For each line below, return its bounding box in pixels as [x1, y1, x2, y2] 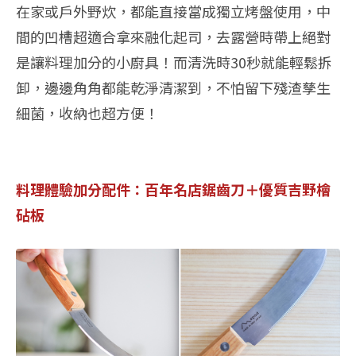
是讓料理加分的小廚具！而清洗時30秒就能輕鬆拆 [16, 52, 332, 73]
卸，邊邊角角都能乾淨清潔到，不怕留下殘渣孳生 [16, 77, 331, 99]
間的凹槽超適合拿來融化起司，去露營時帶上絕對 [16, 26, 331, 48]
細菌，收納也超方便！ [16, 103, 159, 124]
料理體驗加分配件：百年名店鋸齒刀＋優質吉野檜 [16, 179, 331, 200]
